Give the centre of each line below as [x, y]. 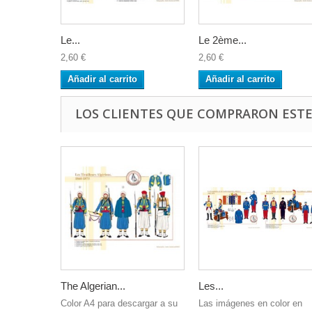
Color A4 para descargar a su [119, 303]
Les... [211, 286]
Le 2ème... [223, 40]
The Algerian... [93, 286]
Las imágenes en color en [250, 303]
